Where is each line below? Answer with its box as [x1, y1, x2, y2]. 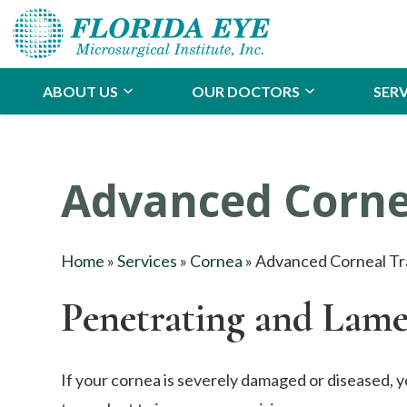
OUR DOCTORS [192, 82, 300, 100]
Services [117, 250, 178, 271]
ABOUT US [43, 82, 118, 100]
